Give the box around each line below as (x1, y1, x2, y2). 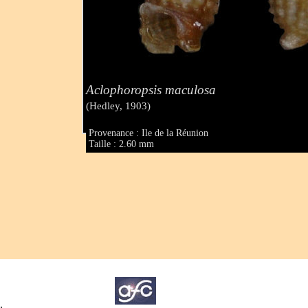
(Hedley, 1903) (86, 100, 151, 111)
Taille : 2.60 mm (89, 139, 155, 150)
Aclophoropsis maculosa (86, 82, 217, 97)
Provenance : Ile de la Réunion (89, 128, 209, 139)
